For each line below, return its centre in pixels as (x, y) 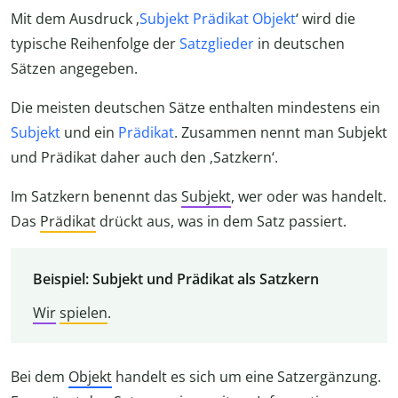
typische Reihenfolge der (95, 44)
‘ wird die (326, 19)
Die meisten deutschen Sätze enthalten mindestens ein (195, 108)
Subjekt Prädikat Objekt (218, 19)
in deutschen (299, 44)
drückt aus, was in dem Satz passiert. (221, 222)
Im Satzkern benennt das (96, 197)
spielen (83, 312)
